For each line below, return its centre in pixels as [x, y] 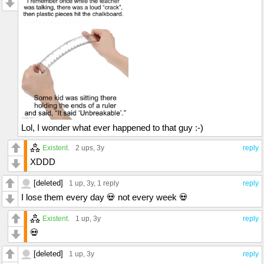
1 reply [108, 184]
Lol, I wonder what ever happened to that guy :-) [112, 128]
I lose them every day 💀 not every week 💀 [105, 197]
